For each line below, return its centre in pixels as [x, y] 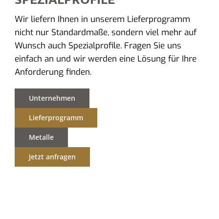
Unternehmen [52, 98]
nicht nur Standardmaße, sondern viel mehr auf [105, 32]
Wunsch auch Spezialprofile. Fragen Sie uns [98, 45]
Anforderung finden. [53, 72]
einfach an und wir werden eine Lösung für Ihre [105, 59]
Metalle [41, 137]
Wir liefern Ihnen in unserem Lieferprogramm [102, 19]
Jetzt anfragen [52, 156]
